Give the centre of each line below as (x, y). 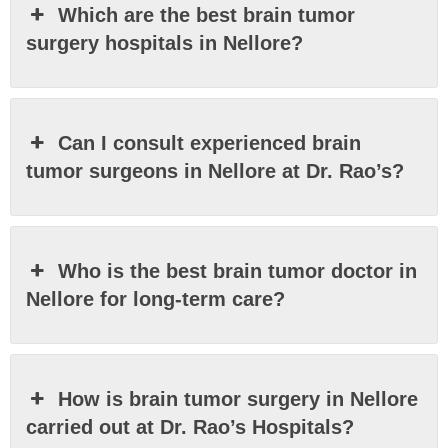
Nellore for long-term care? (155, 298)
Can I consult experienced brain (210, 142)
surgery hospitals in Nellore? (164, 42)
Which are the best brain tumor (207, 14)
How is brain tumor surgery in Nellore (238, 398)
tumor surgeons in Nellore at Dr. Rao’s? (215, 170)
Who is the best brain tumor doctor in (238, 270)
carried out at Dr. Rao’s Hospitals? (190, 426)
